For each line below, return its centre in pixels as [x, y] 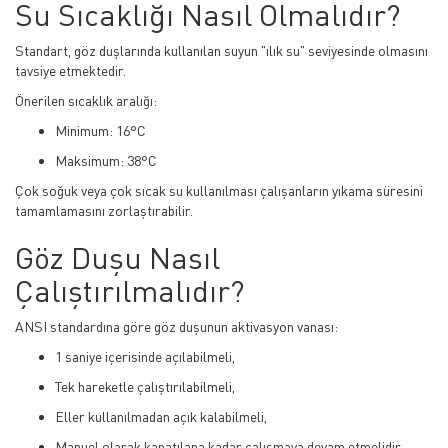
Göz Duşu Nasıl [117, 257]
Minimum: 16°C [100, 130]
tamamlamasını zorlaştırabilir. [104, 210]
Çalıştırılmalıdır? [130, 290]
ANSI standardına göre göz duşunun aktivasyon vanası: [176, 326]
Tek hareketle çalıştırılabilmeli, [145, 386]
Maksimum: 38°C [106, 160]
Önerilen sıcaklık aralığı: [86, 100]
